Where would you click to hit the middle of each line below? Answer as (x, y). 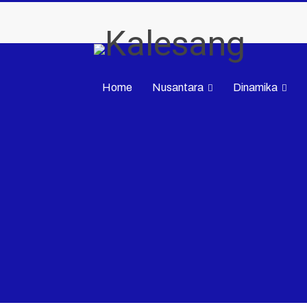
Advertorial (128, 120)
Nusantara (178, 87)
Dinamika (255, 87)
